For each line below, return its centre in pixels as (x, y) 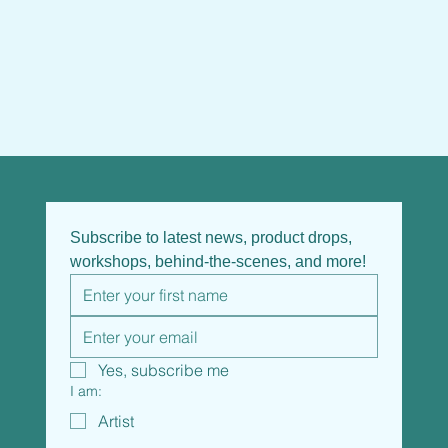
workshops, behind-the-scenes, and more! (217, 262)
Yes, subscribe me (163, 370)
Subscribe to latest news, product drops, (210, 238)
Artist (115, 421)
